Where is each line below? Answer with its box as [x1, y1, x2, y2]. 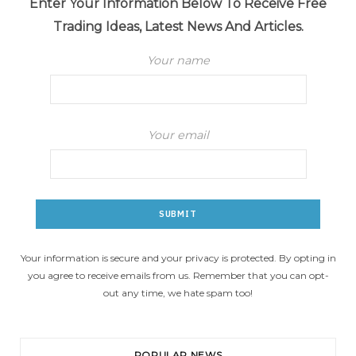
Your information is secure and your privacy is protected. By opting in [20, 251, 336, 264]
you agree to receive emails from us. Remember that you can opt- [27, 269, 329, 281]
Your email [147, 127, 209, 142]
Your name [146, 52, 210, 68]
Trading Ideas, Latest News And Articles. [52, 18, 304, 34]
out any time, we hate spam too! [103, 286, 253, 299]
